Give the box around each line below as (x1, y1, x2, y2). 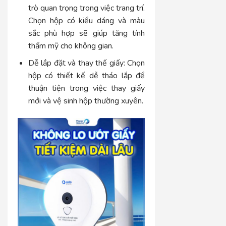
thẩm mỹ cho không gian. (28, 40, 114, 51)
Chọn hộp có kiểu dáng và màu (28, 15, 145, 26)
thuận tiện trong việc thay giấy (28, 83, 145, 94)
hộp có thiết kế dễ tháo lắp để (28, 70, 145, 82)
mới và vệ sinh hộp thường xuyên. (28, 95, 143, 107)
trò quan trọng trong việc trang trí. (28, 2, 145, 14)
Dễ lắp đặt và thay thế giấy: (28, 58, 125, 69)
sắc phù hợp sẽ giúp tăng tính (28, 27, 145, 39)
